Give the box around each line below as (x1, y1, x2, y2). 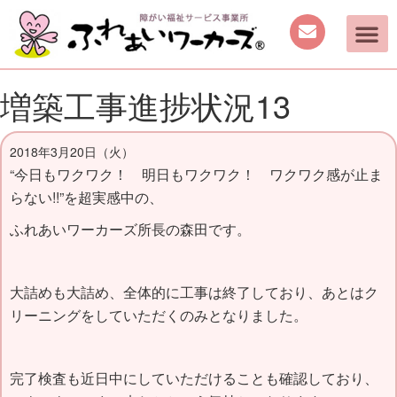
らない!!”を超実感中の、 (9, 186, 163, 207)
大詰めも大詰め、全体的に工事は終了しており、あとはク (9, 281, 378, 302)
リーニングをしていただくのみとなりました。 (9, 304, 307, 325)
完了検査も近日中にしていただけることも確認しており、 (9, 367, 378, 388)
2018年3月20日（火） (9, 142, 134, 160)
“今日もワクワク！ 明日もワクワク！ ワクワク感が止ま (9, 163, 383, 184)
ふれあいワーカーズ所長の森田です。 (9, 218, 251, 239)
